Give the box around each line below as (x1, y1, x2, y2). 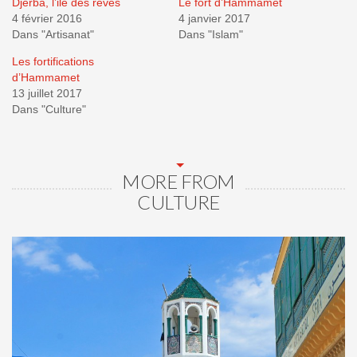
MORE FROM (122, 169, 235, 193)
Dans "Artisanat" (12, 27, 94, 41)
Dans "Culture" (12, 102, 86, 116)
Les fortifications (12, 54, 94, 68)
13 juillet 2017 (12, 86, 82, 100)
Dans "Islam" (178, 27, 243, 41)
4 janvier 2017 (178, 11, 250, 25)
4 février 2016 (12, 11, 82, 25)
